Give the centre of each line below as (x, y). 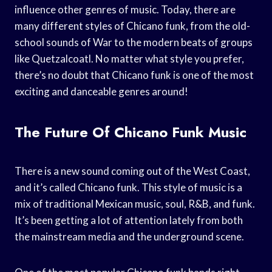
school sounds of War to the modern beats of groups (134, 42)
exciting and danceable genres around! (101, 91)
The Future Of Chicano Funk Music (131, 132)
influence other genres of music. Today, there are (125, 9)
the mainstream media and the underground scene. (129, 236)
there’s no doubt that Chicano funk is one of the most (134, 75)
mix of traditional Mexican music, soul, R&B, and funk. (135, 203)
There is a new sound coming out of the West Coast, (132, 171)
